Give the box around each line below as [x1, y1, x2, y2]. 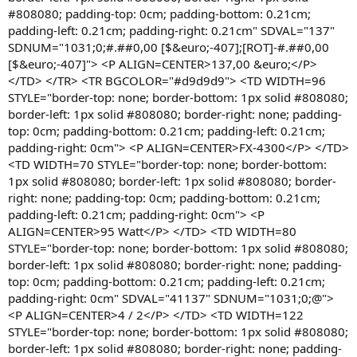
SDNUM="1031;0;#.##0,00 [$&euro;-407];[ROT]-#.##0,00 [8, 39, 329, 55]
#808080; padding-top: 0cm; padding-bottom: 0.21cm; [8, 6, 311, 22]
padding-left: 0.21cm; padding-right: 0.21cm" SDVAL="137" [8, 22, 335, 38]
